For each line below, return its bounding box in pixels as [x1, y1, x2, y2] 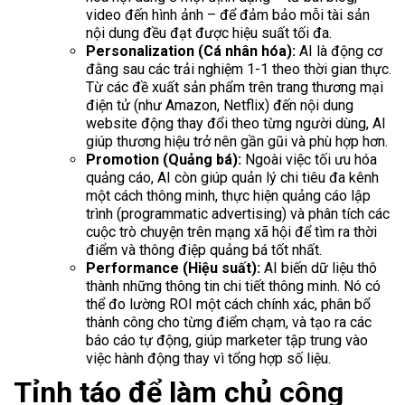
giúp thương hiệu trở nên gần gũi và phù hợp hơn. [86, 133, 388, 151]
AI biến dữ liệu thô [260, 259, 377, 278]
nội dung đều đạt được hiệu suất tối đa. [86, 24, 332, 42]
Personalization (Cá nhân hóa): [86, 42, 296, 61]
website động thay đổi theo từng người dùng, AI [86, 115, 386, 133]
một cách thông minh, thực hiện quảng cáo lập [86, 187, 371, 205]
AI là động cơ [296, 42, 382, 61]
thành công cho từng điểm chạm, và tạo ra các [86, 314, 372, 332]
